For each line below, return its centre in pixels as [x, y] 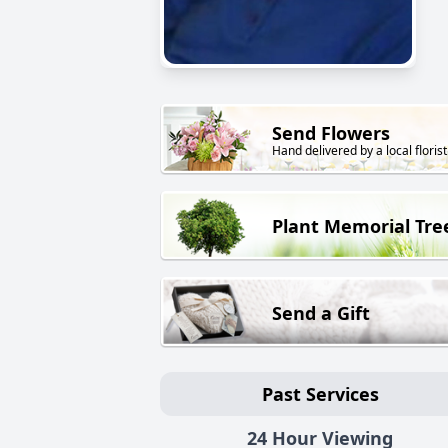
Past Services [320, 393]
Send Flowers [331, 133]
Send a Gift [321, 312]
